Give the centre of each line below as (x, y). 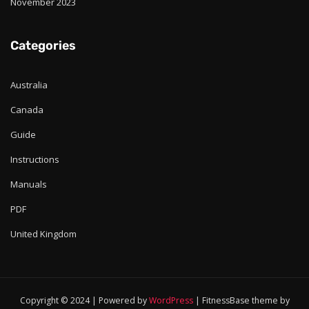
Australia (29, 84)
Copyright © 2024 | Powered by (84, 301)
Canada (27, 109)
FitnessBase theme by (246, 301)
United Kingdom (43, 233)
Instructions (35, 159)
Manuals (29, 184)
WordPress (171, 301)
